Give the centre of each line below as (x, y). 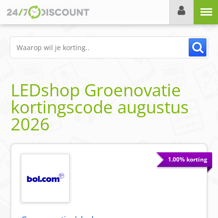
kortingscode (64, 107)
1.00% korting (187, 160)
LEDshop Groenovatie (96, 90)
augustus (153, 107)
